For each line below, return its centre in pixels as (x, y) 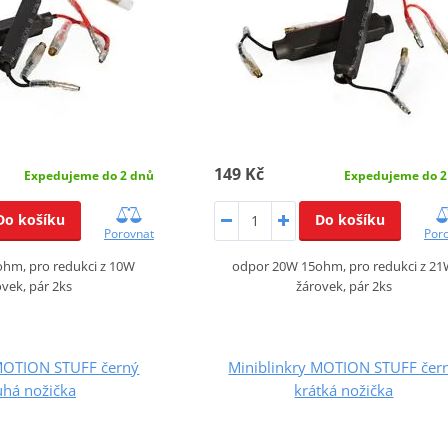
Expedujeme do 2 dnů (89, 175)
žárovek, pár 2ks (343, 285)
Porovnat (129, 233)
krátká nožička (344, 389)
